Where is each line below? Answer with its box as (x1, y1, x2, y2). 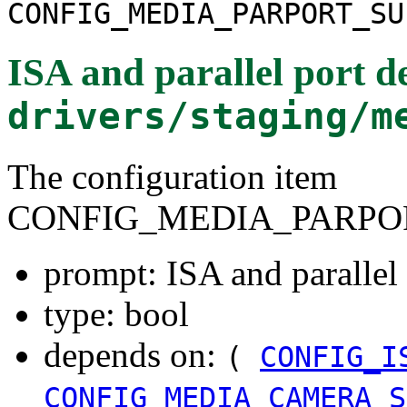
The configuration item (7, 156, 337, 196)
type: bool (44, 293, 189, 333)
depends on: (44, 334, 225, 374)
